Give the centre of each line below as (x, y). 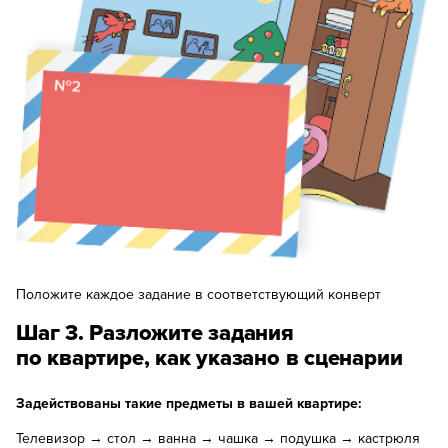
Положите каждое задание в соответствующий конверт (198, 294)
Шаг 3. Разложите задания (155, 332)
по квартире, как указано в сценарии (209, 357)
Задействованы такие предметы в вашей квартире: (189, 403)
